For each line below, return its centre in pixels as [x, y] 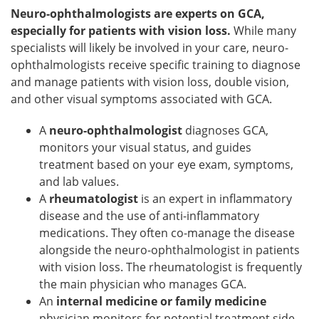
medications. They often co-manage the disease [167, 233]
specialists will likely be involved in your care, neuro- [150, 48]
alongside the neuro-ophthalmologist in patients [169, 250]
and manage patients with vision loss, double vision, [150, 82]
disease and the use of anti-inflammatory [149, 216]
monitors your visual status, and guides [145, 147]
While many [263, 31]
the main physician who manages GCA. [143, 284]
